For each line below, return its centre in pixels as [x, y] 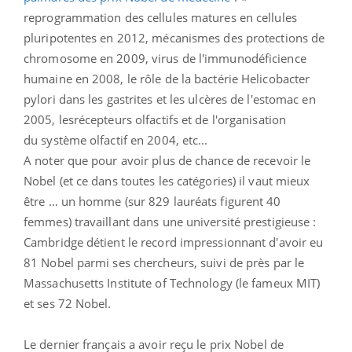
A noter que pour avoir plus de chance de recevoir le [167, 160]
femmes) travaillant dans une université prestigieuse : [170, 221]
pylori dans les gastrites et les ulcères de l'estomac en [170, 99]
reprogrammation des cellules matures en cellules [160, 17]
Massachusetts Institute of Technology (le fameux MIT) [172, 282]
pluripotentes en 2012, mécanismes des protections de [174, 37]
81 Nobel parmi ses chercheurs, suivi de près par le [164, 262]
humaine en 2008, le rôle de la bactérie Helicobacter [167, 78]
